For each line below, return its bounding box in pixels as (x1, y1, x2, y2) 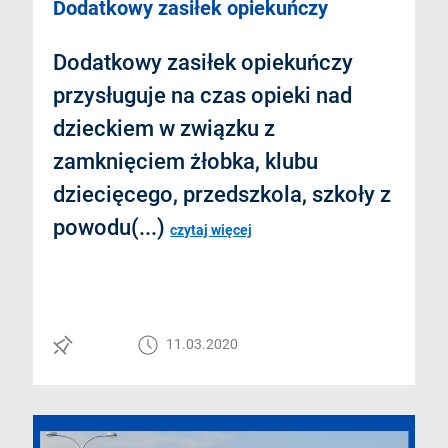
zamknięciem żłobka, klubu (53, 148, 319, 174)
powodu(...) (53, 214, 171, 240)
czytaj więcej (170, 221, 253, 238)
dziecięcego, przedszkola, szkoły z (53, 181, 392, 207)
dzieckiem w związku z (53, 115, 276, 141)
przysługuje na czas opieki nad (53, 82, 353, 108)
